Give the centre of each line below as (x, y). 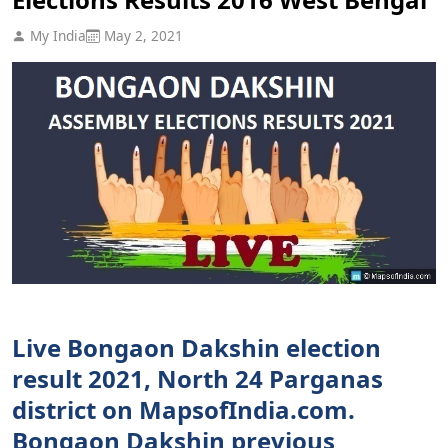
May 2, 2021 (141, 35)
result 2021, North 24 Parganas (197, 378)
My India (56, 35)
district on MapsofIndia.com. (183, 409)
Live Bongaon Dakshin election (196, 347)
